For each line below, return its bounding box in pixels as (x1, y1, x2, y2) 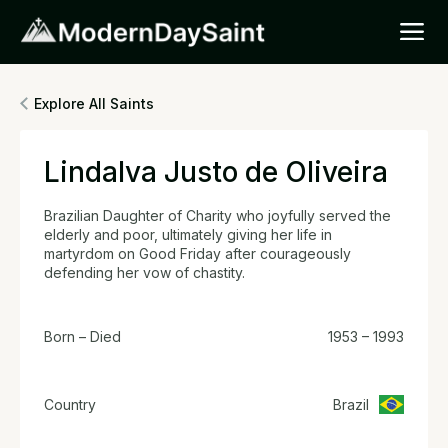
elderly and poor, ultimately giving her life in (44, 226, 332, 243)
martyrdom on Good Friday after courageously (44, 245, 351, 262)
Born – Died (44, 328, 121, 345)
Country (44, 396, 96, 413)
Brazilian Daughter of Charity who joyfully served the (44, 207, 391, 224)
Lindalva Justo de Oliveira (44, 155, 388, 189)
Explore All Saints (34, 95, 154, 112)
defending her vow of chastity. (44, 264, 245, 281)
